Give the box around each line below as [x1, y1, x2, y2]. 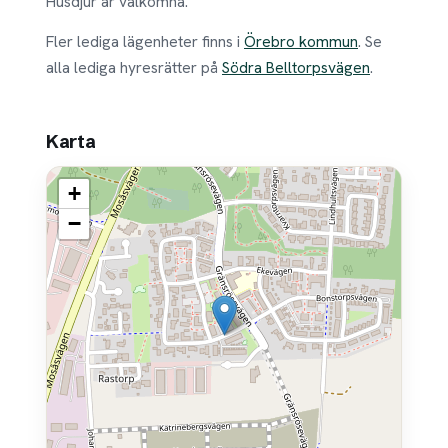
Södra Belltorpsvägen [222, 57, 370, 78]
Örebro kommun [244, 31, 358, 52]
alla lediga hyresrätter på [46, 57, 222, 78]
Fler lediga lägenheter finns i [46, 31, 244, 52]
